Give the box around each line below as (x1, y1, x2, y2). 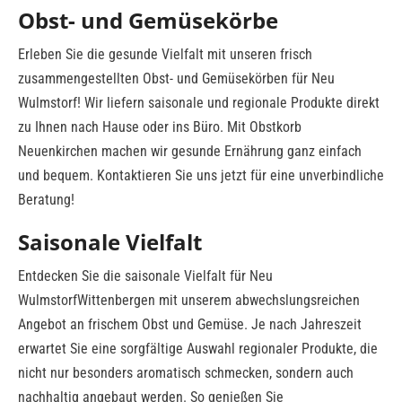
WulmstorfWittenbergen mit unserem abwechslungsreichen (18, 291, 360, 309)
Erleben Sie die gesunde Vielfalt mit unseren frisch (18, 45, 312, 63)
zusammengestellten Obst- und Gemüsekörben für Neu (18, 69, 335, 87)
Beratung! (18, 190, 74, 208)
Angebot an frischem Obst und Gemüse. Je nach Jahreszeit (18, 315, 362, 333)
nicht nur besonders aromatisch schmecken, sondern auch (18, 363, 354, 381)
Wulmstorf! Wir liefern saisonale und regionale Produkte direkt (18, 93, 380, 111)
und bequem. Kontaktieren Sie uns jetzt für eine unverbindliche (18, 166, 384, 184)
